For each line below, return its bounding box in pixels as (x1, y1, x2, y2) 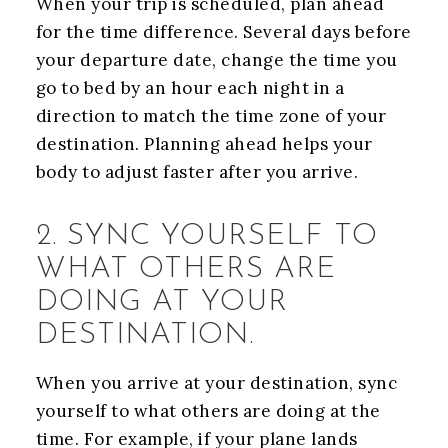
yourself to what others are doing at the (35, 400, 381, 423)
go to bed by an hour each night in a (35, 77, 345, 100)
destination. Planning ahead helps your (35, 133, 373, 156)
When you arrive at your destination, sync (35, 372, 398, 395)
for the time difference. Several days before (35, 21, 412, 44)
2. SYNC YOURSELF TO (35, 222, 378, 252)
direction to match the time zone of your (35, 105, 387, 128)
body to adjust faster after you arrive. (35, 161, 359, 184)
